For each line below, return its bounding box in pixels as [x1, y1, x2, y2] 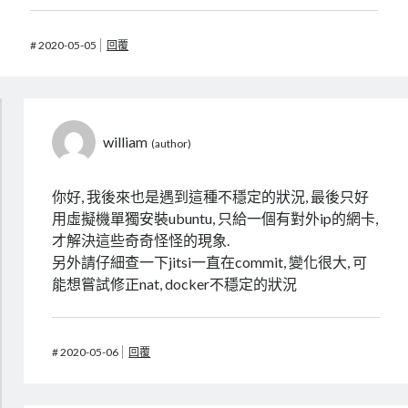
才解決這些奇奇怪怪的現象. [52, 231, 230, 250]
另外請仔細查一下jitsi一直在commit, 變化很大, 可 [52, 253, 368, 271]
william [103, 133, 148, 151]
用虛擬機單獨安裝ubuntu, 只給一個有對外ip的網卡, [52, 209, 379, 228]
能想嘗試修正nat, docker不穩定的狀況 [52, 275, 298, 293]
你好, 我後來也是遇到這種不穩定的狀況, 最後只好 [52, 188, 370, 206]
